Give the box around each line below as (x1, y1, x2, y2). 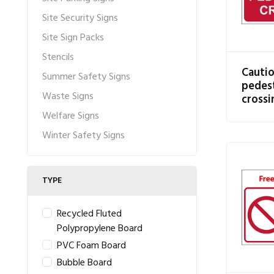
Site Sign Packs (42, 30, 104, 46)
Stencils (42, 50, 74, 65)
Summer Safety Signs (42, 69, 130, 85)
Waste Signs (42, 89, 94, 105)
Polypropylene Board (57, 221, 143, 237)
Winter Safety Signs (42, 128, 125, 144)
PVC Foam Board (57, 238, 126, 254)
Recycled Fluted (57, 206, 122, 222)
